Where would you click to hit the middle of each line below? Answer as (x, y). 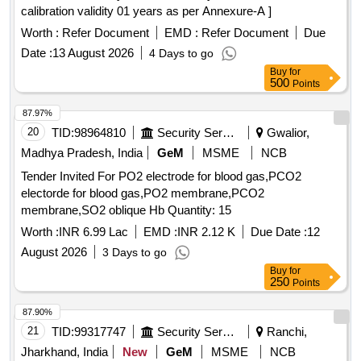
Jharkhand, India (64, 352)
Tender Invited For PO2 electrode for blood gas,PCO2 (161, 176)
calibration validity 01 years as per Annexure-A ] (146, 11)
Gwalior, (286, 133)
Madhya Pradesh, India (82, 153)
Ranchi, (285, 332)
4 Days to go (181, 54)
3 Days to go (135, 253)
